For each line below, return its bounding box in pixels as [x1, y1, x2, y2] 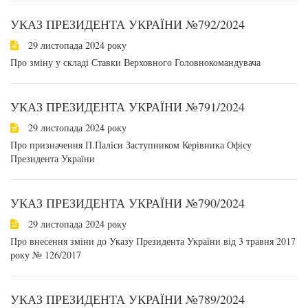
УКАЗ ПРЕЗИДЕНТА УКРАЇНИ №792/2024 [10, 16, 245, 32]
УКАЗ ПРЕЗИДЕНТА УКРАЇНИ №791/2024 [10, 98, 245, 115]
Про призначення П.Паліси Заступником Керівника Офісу [10, 138, 252, 151]
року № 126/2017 [10, 248, 81, 261]
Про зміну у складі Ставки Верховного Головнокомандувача [10, 56, 261, 69]
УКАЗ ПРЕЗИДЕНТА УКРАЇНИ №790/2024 [10, 195, 245, 211]
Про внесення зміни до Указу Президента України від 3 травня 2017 [10, 234, 296, 247]
